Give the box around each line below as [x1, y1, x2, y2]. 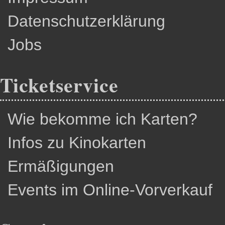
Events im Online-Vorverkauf [8, 181, 212, 199]
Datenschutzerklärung [8, 12, 165, 30]
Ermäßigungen [8, 157, 114, 175]
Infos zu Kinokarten [8, 134, 146, 152]
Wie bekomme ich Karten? [8, 110, 197, 128]
